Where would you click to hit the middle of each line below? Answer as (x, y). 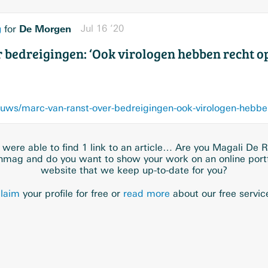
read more (147, 194)
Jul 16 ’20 (102, 28)
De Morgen (45, 29)
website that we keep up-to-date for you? (134, 170)
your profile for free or (71, 194)
